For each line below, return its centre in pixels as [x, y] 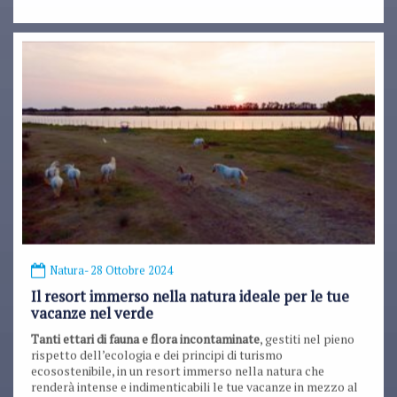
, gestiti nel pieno [307, 339]
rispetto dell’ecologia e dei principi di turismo [157, 354]
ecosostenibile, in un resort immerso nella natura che [178, 370]
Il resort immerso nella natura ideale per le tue [190, 296]
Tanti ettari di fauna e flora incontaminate [145, 339]
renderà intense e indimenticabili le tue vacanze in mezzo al [195, 386]
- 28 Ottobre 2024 [128, 270]
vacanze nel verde [92, 313]
